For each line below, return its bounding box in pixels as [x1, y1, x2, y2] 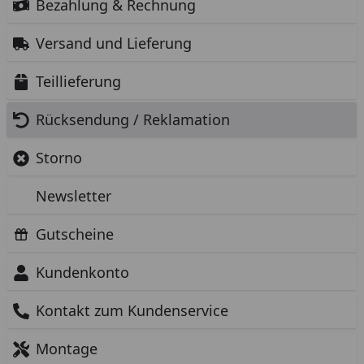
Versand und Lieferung [36, 33, 192, 53]
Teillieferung [36, 71, 121, 91]
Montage [36, 339, 97, 358]
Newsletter [36, 186, 111, 206]
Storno [36, 148, 82, 167]
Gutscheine [36, 224, 114, 244]
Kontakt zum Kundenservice [36, 301, 228, 320]
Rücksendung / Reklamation [36, 110, 230, 129]
